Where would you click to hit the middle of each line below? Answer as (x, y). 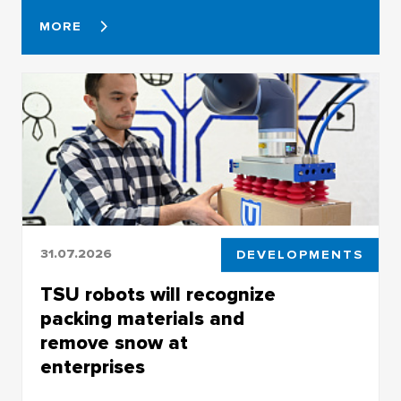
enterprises (92, 368)
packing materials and (142, 320)
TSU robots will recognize (158, 295)
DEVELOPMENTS (299, 254)
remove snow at (114, 344)
